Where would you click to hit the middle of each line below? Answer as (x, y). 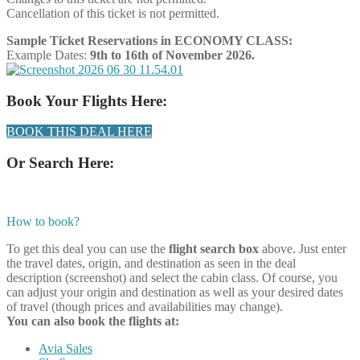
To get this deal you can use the (88, 248)
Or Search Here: (60, 162)
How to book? (43, 221)
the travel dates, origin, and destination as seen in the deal (151, 263)
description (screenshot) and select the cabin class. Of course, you (172, 277)
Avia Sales (65, 348)
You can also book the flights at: (93, 321)
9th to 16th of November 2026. (171, 55)
